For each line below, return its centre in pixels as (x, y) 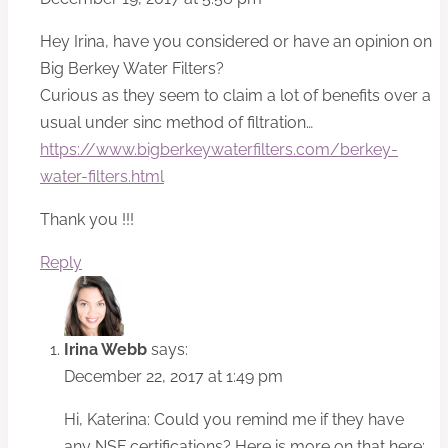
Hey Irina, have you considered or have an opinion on (236, 42)
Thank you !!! (87, 220)
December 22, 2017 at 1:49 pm (173, 377)
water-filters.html (102, 177)
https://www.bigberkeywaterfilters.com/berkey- (219, 150)
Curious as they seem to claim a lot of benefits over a (235, 96)
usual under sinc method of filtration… (176, 123)
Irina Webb (105, 350)
